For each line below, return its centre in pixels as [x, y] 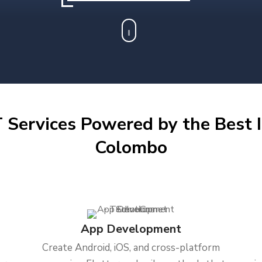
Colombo [131, 148]
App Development [131, 229]
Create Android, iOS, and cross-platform [131, 248]
